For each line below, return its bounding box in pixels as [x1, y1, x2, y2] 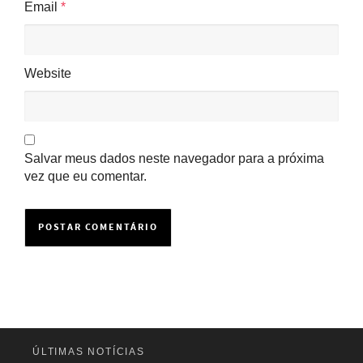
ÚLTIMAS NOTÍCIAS [32, 346, 145, 357]
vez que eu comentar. [24, 169, 147, 183]
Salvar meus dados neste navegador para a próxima [24, 152, 324, 165]
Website [24, 66, 71, 80]
